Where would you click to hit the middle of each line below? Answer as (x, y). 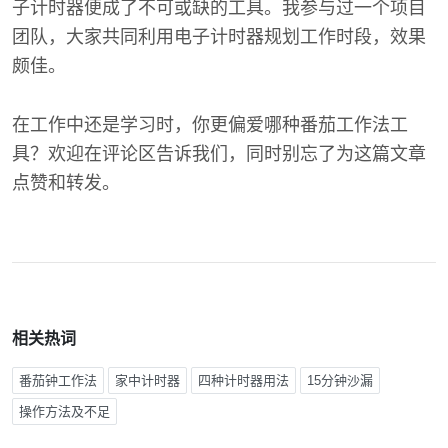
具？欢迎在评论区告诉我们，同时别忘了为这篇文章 (219, 154)
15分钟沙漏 (340, 380)
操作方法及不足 (64, 411)
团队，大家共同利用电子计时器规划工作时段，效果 (219, 37)
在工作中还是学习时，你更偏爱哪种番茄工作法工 (210, 125)
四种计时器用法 (243, 380)
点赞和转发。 (66, 183)
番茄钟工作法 (58, 380)
